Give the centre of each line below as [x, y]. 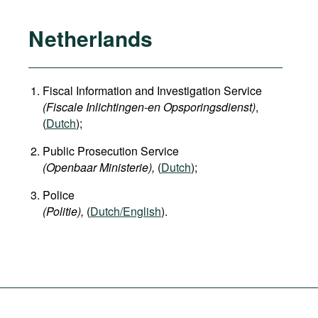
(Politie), [63, 211]
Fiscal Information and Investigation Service [152, 91]
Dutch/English [126, 211]
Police [59, 195]
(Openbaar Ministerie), [99, 167]
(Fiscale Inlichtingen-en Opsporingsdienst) [149, 107]
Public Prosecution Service [111, 151]
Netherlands [91, 38]
